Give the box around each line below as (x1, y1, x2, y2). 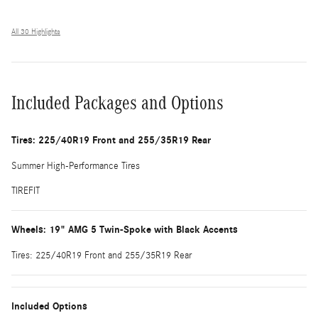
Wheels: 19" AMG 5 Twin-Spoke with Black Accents (11, 223, 238, 236)
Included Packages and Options (11, 92, 224, 114)
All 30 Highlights (11, 27, 60, 36)
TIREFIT (11, 185, 40, 197)
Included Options (11, 300, 87, 312)
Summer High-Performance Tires (11, 160, 140, 172)
